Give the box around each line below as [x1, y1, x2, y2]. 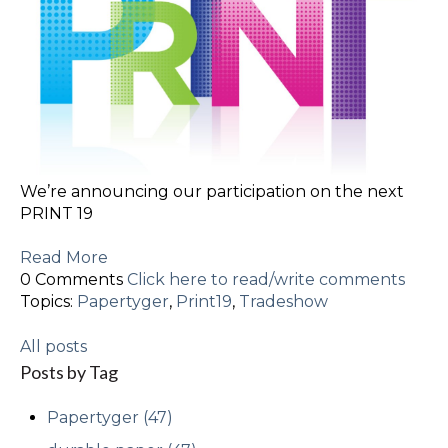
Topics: [20, 292, 77, 312]
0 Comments [20, 270, 127, 290]
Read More [20, 248, 108, 268]
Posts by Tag [20, 360, 118, 383]
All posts [20, 336, 87, 356]
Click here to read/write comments [127, 270, 405, 290]
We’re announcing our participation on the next [20, 181, 404, 201]
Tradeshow [239, 292, 328, 312]
